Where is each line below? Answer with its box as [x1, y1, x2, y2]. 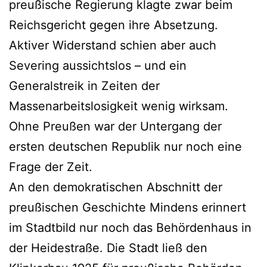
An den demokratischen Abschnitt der [9, 179, 222, 194]
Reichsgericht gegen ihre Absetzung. [9, 17, 218, 32]
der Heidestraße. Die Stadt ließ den [9, 240, 207, 255]
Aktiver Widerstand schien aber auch [9, 38, 216, 52]
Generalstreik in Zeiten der [9, 78, 160, 93]
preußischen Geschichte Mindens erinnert [9, 200, 246, 215]
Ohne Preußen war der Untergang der [9, 119, 222, 133]
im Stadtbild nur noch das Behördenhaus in [9, 220, 252, 235]
